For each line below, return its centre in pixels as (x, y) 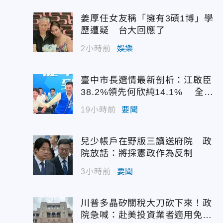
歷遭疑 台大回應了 (123, 30)
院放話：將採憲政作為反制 (137, 153)
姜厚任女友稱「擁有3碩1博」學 (147, 18)
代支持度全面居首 (118, 104)
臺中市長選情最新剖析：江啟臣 (146, 80)
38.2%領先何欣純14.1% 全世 (147, 92)
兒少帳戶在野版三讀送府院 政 (146, 141)
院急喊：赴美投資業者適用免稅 (146, 215)
